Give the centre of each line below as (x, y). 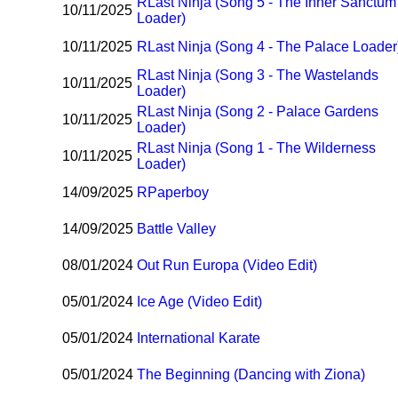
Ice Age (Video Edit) (200, 302)
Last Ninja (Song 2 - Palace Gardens (263, 112)
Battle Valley (177, 229)
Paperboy (179, 193)
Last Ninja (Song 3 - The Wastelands (263, 76)
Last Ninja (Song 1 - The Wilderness (262, 148)
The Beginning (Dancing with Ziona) (251, 375)
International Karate (199, 338)
